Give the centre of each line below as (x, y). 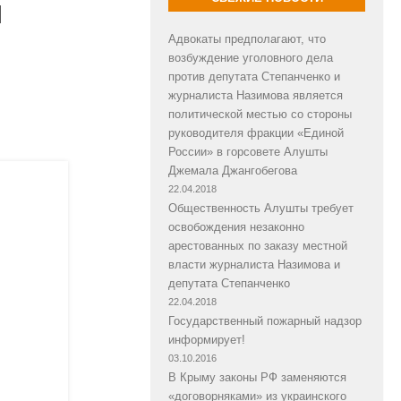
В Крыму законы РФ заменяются (257, 377)
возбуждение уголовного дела (251, 57)
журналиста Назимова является (256, 95)
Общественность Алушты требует (261, 208)
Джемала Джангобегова (233, 170)
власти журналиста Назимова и (254, 264)
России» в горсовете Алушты (248, 151)
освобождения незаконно (236, 226)
